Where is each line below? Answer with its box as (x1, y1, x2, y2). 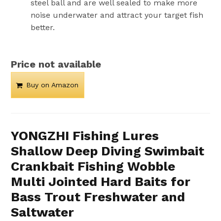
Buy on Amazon (26, 81, 79, 89)
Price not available (11, 58, 102, 71)
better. (31, 23, 55, 33)
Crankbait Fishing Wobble (11, 159, 176, 174)
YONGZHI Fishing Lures (11, 128, 159, 144)
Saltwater (11, 205, 74, 220)
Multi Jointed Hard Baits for (11, 174, 191, 189)
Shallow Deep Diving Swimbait (11, 144, 205, 159)
